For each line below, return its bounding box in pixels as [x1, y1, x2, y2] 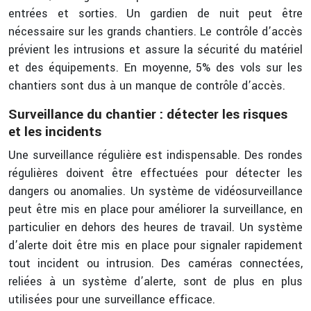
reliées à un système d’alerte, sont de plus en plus [8, 274, 303, 289]
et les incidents [8, 122, 101, 142]
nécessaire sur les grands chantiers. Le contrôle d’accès [8, 24, 303, 40]
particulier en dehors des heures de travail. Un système [8, 219, 303, 235]
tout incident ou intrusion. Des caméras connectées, [8, 255, 303, 271]
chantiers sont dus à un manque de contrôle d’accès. [8, 78, 285, 94]
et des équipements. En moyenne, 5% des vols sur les [8, 60, 303, 76]
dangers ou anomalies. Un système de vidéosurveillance [8, 183, 303, 199]
